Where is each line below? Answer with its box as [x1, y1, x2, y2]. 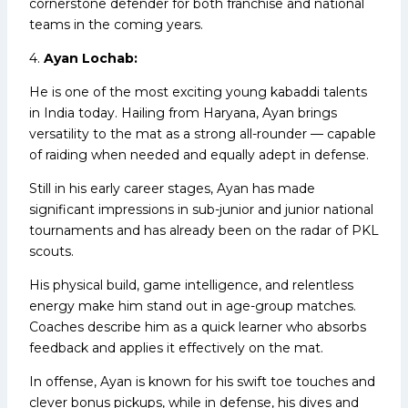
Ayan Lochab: [44, 49, 138, 66]
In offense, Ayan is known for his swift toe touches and [29, 372, 375, 390]
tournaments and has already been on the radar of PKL [29, 221, 379, 239]
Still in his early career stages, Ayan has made [29, 179, 315, 197]
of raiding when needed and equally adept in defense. [29, 146, 369, 163]
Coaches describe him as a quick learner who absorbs [29, 318, 366, 335]
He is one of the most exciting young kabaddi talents [29, 83, 367, 100]
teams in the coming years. [29, 15, 203, 33]
